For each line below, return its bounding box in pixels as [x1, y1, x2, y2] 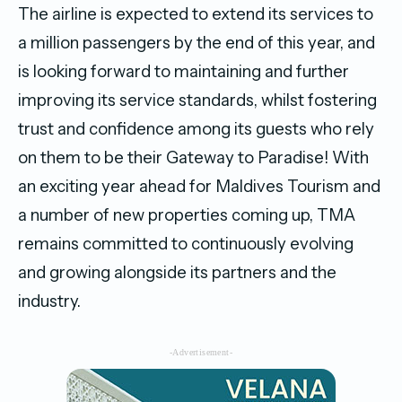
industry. [18, 290, 88, 311]
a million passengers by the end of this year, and [18, 31, 375, 53]
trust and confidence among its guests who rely [18, 118, 374, 139]
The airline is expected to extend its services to [18, 3, 373, 24]
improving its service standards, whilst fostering [18, 89, 377, 110]
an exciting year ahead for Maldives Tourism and [18, 175, 380, 197]
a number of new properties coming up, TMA [18, 204, 355, 225]
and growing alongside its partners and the [18, 261, 336, 283]
